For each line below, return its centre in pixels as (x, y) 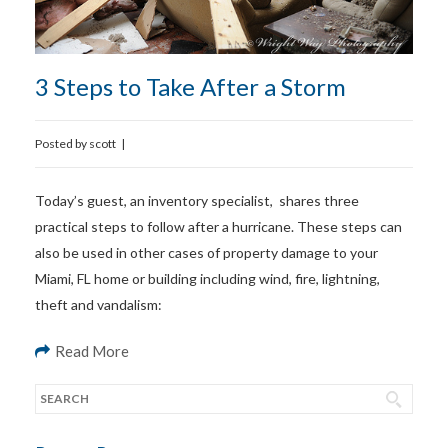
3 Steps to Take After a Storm (190, 86)
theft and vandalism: (98, 304)
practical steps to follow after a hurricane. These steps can (218, 226)
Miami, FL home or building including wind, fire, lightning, (207, 278)
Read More (92, 350)
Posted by (62, 143)
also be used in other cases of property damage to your (206, 252)
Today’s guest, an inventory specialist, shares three (197, 200)
